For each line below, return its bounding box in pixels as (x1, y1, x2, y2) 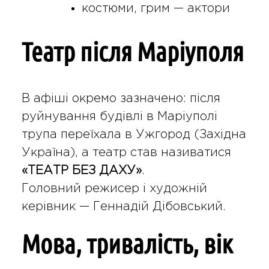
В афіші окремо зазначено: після (21, 92, 220, 104)
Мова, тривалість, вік (21, 229, 232, 258)
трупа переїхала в (21, 128, 136, 140)
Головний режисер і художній (21, 183, 207, 194)
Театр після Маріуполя (21, 37, 244, 67)
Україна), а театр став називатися (21, 147, 231, 158)
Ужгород (135, 128, 190, 140)
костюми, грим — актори (81, 3, 230, 14)
